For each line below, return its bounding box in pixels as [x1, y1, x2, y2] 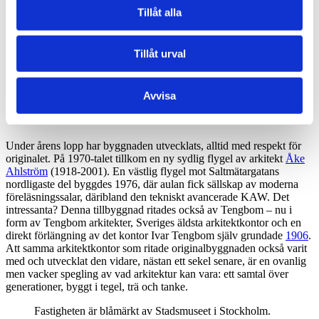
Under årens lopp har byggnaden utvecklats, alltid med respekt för [6, 139, 301, 152]
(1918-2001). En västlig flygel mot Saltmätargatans [48, 164, 279, 177]
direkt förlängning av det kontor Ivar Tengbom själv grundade [6, 229, 286, 241]
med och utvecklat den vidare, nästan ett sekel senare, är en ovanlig [6, 254, 306, 267]
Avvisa [143, 89, 176, 102]
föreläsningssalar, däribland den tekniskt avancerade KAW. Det [6, 190, 289, 203]
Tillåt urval [133, 47, 186, 60]
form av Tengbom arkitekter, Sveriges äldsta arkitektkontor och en [6, 216, 301, 229]
